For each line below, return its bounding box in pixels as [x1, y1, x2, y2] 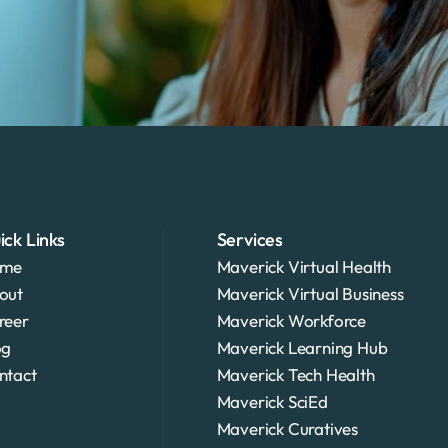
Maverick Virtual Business [216, 282, 404, 304]
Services [216, 227, 283, 251]
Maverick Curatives [216, 417, 358, 439]
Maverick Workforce [216, 309, 366, 331]
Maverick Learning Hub [216, 336, 388, 358]
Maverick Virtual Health [216, 255, 391, 277]
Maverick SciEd [216, 390, 328, 412]
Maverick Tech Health [216, 363, 375, 385]
